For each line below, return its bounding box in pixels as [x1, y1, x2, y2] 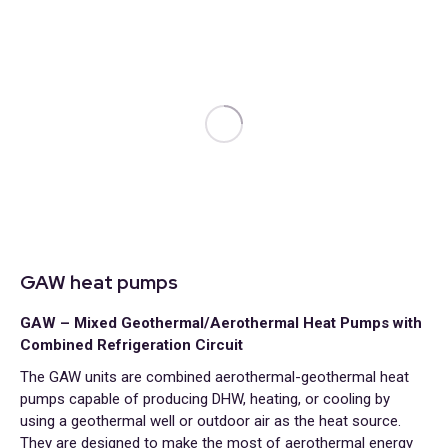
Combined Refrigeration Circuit [20, 336, 243, 354]
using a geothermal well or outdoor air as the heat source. [20, 412, 401, 430]
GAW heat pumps [20, 270, 178, 295]
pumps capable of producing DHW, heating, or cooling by [20, 390, 390, 408]
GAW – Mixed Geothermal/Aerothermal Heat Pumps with [20, 314, 422, 332]
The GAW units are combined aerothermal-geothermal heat [20, 368, 409, 386]
